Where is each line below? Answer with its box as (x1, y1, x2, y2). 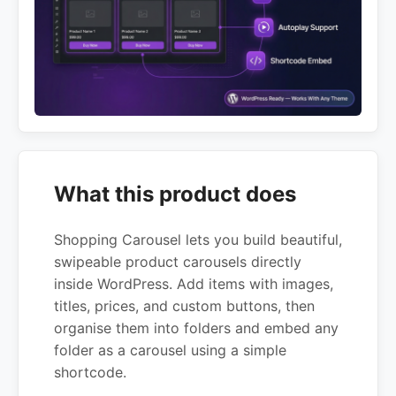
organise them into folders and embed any (54, 319, 339, 337)
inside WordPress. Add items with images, (54, 275, 333, 293)
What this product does (54, 181, 296, 208)
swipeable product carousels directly (54, 253, 301, 270)
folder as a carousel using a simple (54, 341, 286, 359)
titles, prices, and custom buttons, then (54, 297, 315, 315)
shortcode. (54, 363, 126, 381)
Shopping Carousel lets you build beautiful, (54, 231, 342, 248)
